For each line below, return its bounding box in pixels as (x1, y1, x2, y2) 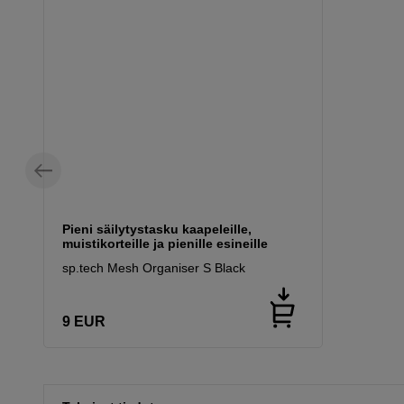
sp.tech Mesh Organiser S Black (62, 261, 245, 276)
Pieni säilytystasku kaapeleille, (62, 222, 252, 237)
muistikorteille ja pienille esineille (62, 236, 268, 252)
